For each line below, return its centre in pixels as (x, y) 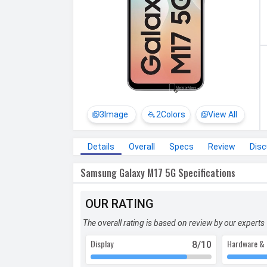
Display (102, 244)
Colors (173, 114)
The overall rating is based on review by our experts (174, 223)
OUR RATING (119, 204)
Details (101, 147)
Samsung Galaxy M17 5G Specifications (158, 173)
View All (223, 114)
